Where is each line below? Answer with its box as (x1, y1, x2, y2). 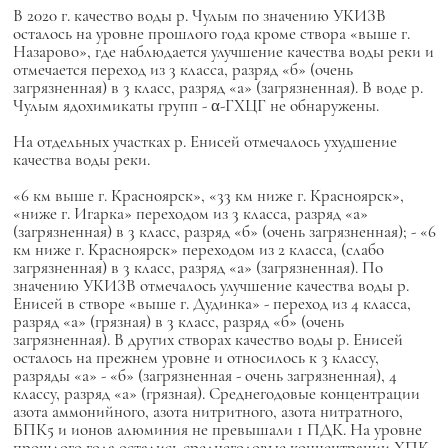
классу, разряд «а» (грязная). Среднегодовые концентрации (12, 383, 420, 404)
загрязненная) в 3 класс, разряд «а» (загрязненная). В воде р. (12, 77, 423, 98)
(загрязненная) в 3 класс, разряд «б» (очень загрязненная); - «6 (12, 221, 436, 242)
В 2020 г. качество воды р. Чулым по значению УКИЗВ (12, 5, 386, 26)
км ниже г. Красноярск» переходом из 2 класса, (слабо (12, 239, 384, 260)
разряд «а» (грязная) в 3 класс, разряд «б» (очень (12, 311, 344, 332)
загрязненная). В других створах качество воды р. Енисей (12, 329, 403, 350)
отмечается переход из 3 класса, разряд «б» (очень (12, 59, 353, 80)
